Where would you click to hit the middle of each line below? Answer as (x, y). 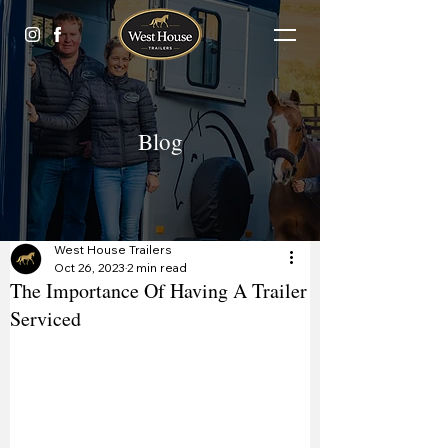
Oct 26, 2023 (89, 267)
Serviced (45, 318)
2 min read (157, 267)
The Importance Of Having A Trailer (158, 290)
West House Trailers (113, 249)
